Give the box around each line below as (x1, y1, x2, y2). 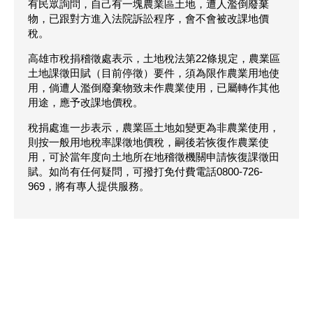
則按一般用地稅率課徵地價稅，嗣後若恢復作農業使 (28, 136, 269, 149)
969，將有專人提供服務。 (28, 180, 150, 193)
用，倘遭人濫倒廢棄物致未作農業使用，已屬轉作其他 (28, 82, 279, 94)
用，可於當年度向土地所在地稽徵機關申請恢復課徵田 (28, 151, 279, 163)
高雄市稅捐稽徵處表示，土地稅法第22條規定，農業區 (28, 52, 280, 65)
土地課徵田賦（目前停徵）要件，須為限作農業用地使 (28, 67, 279, 80)
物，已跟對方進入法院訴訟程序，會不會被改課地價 (28, 12, 269, 24)
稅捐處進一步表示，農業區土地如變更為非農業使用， (28, 122, 279, 134)
